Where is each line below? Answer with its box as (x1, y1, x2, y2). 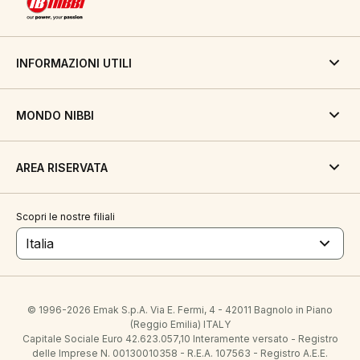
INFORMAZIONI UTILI (16, 55, 132, 70)
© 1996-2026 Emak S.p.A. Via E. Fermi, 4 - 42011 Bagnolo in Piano (27, 304, 333, 316)
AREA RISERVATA (16, 160, 108, 174)
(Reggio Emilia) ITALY (129, 318, 231, 330)
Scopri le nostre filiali (16, 211, 115, 223)
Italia (26, 235, 54, 252)
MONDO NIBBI (16, 108, 94, 122)
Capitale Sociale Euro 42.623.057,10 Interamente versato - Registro (22, 333, 338, 345)
